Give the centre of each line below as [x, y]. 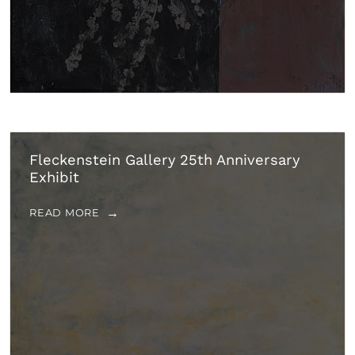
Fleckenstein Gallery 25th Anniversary [164, 160]
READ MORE [65, 213]
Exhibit [54, 177]
